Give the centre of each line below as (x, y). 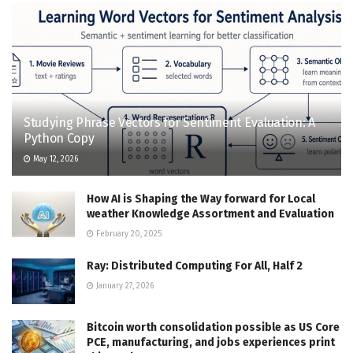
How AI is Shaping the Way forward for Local (201, 199)
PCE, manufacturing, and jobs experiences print (211, 342)
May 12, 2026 (54, 160)
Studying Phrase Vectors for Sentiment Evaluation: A (169, 123)
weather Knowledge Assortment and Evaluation (210, 214)
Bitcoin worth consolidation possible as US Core (213, 327)
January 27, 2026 (124, 286)
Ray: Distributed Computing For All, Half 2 (195, 266)
